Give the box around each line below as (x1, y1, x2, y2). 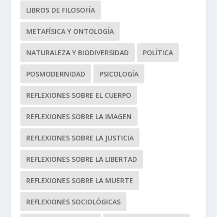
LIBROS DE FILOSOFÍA (26, 5, 95, 15)
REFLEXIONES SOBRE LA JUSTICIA (26, 133, 134, 143)
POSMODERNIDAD (26, 69, 86, 79)
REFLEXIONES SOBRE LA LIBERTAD (26, 155, 138, 164)
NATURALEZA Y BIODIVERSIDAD (26, 48, 129, 58)
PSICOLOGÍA (99, 69, 139, 79)
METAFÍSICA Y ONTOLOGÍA (26, 27, 114, 36)
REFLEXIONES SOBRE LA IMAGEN (26, 112, 132, 122)
